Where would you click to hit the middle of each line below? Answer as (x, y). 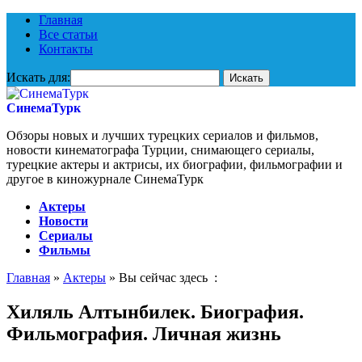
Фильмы (65, 250)
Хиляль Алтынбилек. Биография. (155, 311)
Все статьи (68, 34)
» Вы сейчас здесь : (162, 278)
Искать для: (38, 77)
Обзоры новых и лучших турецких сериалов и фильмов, (162, 135)
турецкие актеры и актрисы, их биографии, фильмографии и (175, 164)
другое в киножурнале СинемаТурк (105, 179)
